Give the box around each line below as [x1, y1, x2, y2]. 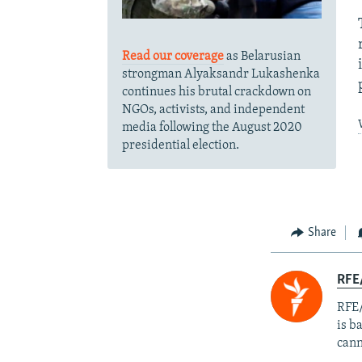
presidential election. [121, 138, 239, 152]
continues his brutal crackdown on [121, 85, 311, 99]
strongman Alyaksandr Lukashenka [121, 67, 320, 81]
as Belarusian [223, 49, 301, 63]
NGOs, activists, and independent [121, 103, 305, 116]
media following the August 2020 [121, 120, 302, 134]
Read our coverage [121, 49, 224, 63]
